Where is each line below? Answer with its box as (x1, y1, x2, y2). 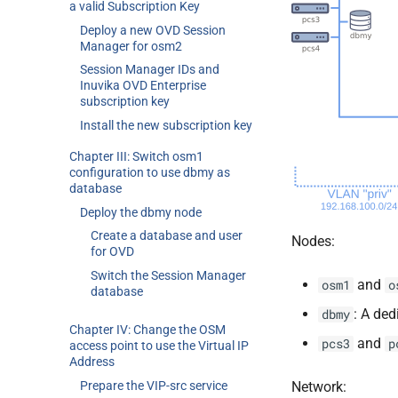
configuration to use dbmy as (69, 164, 230, 179)
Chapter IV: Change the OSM (69, 322, 226, 337)
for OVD (91, 244, 134, 259)
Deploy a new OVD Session (80, 22, 226, 37)
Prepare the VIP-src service (80, 378, 227, 393)
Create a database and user (91, 228, 243, 243)
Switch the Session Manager (91, 268, 246, 283)
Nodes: (291, 233, 335, 250)
